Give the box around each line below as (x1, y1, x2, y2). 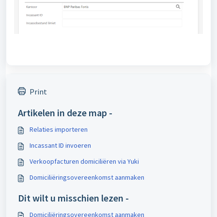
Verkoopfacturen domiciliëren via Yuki (30, 157, 139, 166)
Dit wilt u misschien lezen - (18, 192, 129, 204)
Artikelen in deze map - (18, 107, 112, 119)
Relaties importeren (30, 125, 88, 134)
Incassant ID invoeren (30, 141, 91, 150)
